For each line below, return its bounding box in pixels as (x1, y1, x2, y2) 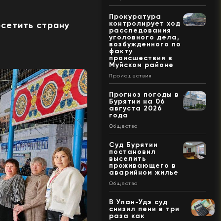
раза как (109, 211, 145, 220)
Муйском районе (109, 60, 174, 69)
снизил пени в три (109, 204, 180, 213)
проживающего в (109, 161, 176, 170)
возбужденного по (109, 39, 181, 48)
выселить (109, 154, 146, 163)
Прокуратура (109, 12, 161, 21)
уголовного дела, (109, 33, 180, 41)
